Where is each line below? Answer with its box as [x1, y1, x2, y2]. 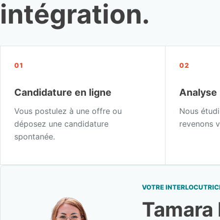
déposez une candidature [14, 119, 109, 129]
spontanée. [14, 132, 55, 142]
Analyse [179, 86, 217, 99]
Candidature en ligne [14, 86, 111, 99]
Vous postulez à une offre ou [14, 106, 122, 116]
